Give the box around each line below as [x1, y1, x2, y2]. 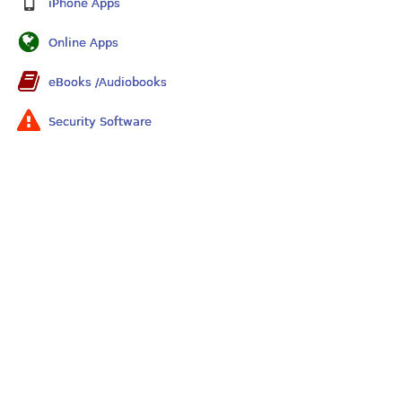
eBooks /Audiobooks [48, 75, 168, 90]
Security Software [48, 115, 153, 129]
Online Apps [48, 36, 119, 50]
